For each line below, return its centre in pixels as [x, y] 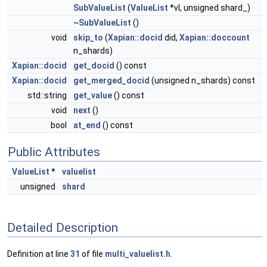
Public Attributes [54, 152]
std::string [48, 95]
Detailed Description [63, 227]
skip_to [88, 38]
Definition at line [39, 254]
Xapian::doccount [215, 38]
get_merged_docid [111, 80]
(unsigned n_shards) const [202, 80]
